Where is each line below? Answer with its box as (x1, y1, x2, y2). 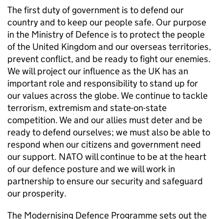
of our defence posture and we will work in (7, 163, 175, 175)
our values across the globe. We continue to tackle (7, 90, 208, 101)
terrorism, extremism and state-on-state (7, 102, 167, 113)
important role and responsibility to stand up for (7, 78, 198, 89)
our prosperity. (7, 188, 66, 199)
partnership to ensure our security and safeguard (7, 175, 203, 187)
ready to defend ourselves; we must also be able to (7, 127, 210, 138)
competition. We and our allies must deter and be (7, 114, 202, 126)
